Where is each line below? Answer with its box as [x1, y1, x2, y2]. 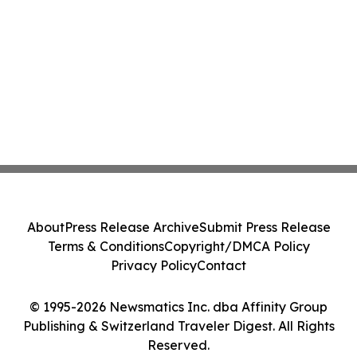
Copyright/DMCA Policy [163, 238, 310, 254]
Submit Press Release [198, 219, 331, 235]
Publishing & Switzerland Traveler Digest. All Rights [22, 318, 335, 334]
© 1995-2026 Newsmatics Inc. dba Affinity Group [29, 299, 328, 315]
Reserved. [147, 337, 210, 353]
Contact [197, 257, 246, 273]
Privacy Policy [111, 257, 197, 273]
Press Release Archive [64, 219, 199, 235]
